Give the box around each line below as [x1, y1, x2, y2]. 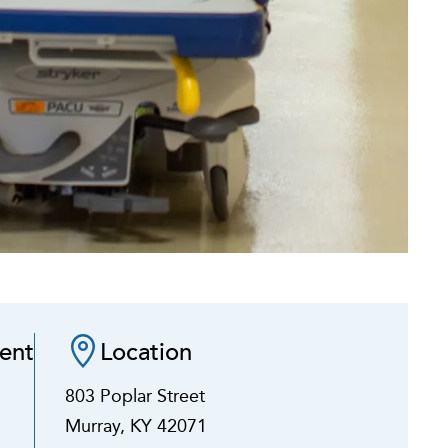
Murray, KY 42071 [64, 411, 207, 440]
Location [99, 331, 192, 370]
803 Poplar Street [64, 381, 205, 410]
